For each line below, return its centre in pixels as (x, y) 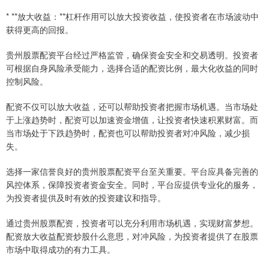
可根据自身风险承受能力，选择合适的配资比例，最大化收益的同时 (132, 68)
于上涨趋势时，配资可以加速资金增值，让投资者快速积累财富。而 (132, 120)
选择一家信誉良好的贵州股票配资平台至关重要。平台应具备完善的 (132, 171)
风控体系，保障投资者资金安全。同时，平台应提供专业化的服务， (132, 185)
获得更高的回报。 (40, 30)
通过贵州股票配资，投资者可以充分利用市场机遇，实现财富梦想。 (132, 223)
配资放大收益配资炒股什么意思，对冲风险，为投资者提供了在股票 (132, 236)
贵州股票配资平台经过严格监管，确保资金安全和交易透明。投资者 (132, 55)
